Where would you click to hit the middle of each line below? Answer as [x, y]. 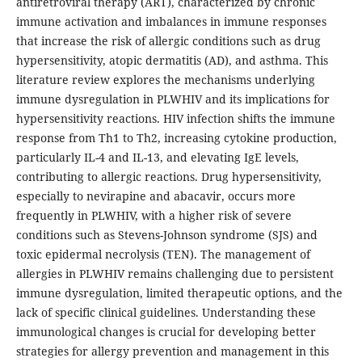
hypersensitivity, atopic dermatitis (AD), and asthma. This [172, 61]
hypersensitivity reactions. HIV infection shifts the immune [175, 119]
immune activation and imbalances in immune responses [171, 22]
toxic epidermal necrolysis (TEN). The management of [163, 255]
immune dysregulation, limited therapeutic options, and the [179, 293]
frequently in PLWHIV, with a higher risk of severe [154, 216]
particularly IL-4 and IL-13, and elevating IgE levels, [157, 158]
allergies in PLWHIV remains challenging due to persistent [175, 274]
